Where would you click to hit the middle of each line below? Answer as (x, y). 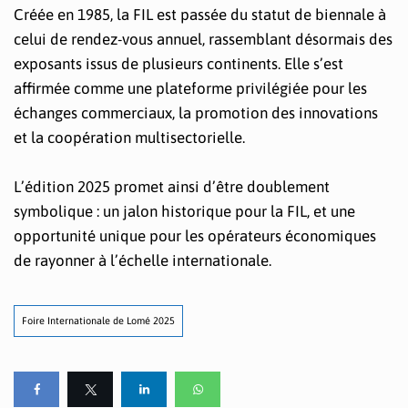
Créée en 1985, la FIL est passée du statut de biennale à (200, 14)
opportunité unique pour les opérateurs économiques (195, 235)
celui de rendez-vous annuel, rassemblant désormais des (203, 39)
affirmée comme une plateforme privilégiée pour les (190, 88)
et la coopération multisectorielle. (129, 137)
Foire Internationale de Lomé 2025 (98, 320)
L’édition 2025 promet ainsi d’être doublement (172, 186)
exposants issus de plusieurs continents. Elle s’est (178, 63)
